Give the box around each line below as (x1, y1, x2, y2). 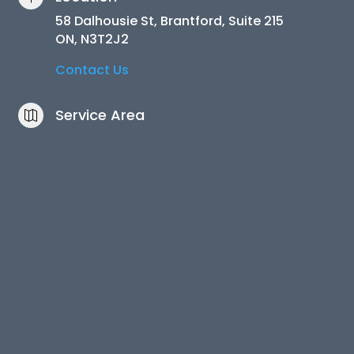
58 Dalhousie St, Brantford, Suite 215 (55, 11, 284, 30)
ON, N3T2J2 (55, 29, 129, 48)
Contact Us (55, 60, 129, 79)
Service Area (55, 104, 145, 125)
